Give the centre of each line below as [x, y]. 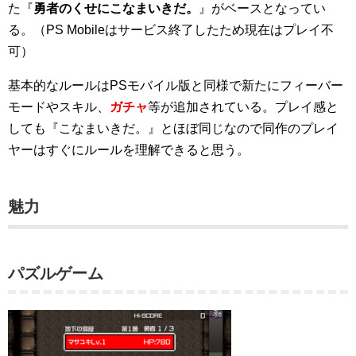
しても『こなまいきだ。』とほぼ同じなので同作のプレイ [173, 128]
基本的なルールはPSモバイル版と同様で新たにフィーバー [176, 85]
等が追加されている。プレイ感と [243, 106]
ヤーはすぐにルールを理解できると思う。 [129, 149]
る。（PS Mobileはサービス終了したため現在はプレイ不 [171, 29]
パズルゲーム [56, 273]
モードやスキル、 [59, 106]
